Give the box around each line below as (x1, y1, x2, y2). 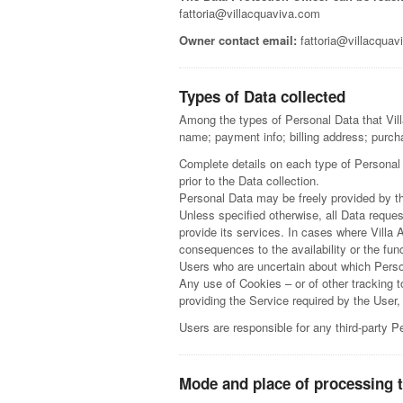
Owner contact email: (179, 31, 298, 49)
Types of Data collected (179, 85, 346, 108)
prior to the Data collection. (179, 172, 320, 190)
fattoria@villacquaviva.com (179, 4, 321, 22)
